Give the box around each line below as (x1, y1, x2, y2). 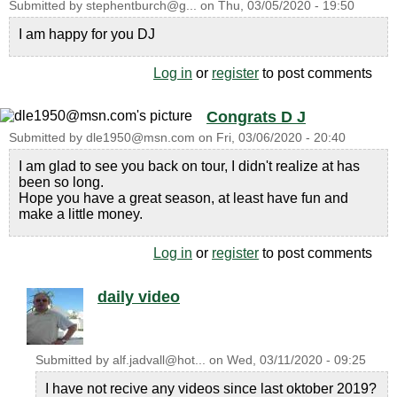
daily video (97, 288, 180, 306)
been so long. (19, 175, 104, 190)
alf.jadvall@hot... (113, 354, 206, 367)
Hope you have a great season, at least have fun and (19, 191, 348, 206)
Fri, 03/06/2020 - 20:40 (216, 131, 346, 144)
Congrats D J (206, 108, 306, 126)
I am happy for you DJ (19, 27, 155, 42)
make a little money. (19, 206, 143, 222)
